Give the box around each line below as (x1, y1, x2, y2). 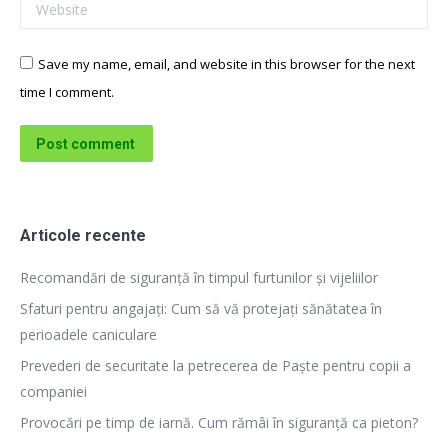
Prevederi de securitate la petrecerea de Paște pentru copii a (20, 355, 411, 375)
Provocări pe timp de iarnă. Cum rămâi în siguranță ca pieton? (20, 412, 418, 432)
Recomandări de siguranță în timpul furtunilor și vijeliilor (20, 267, 382, 287)
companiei (20, 381, 87, 401)
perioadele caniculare (20, 324, 157, 344)
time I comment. (20, 82, 114, 101)
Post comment (36, 135, 135, 152)
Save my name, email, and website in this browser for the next (38, 54, 415, 73)
